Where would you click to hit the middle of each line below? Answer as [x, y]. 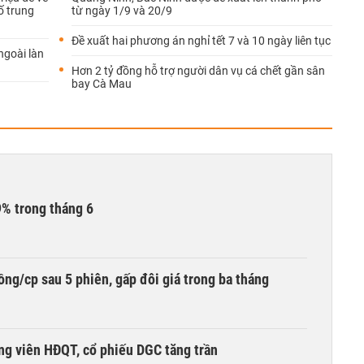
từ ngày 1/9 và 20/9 [122, 11]
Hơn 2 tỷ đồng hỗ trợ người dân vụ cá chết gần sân [198, 71]
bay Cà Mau [102, 84]
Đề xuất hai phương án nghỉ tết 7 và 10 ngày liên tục [201, 41]
